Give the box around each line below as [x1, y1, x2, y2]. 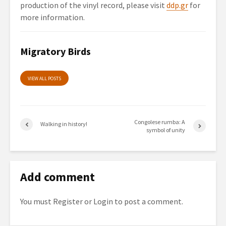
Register [53, 196, 83, 206]
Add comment [20, 168, 95, 185]
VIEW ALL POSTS [28, 75, 61, 82]
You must [20, 196, 53, 206]
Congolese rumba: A [134, 118, 186, 126]
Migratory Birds [20, 44, 91, 58]
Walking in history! [40, 120, 87, 128]
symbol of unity [146, 126, 186, 134]
